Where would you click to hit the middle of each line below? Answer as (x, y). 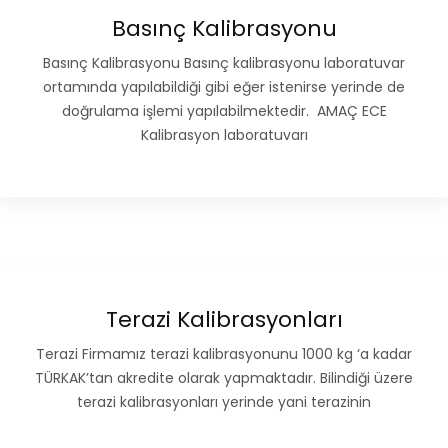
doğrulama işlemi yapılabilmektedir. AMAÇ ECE (224, 111)
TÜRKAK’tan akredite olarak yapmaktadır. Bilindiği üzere (224, 378)
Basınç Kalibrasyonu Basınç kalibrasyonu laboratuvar (224, 63)
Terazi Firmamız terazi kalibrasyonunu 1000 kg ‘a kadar (224, 354)
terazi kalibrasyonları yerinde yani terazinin (224, 402)
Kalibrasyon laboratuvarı (224, 135)
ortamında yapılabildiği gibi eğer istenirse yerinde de (224, 87)
